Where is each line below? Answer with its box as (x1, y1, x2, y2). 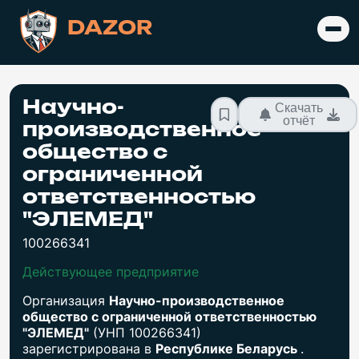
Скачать (275, 100, 324, 115)
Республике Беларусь (155, 340, 301, 357)
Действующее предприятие (22, 263, 199, 280)
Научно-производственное (109, 292, 284, 309)
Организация (22, 292, 109, 309)
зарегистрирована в (22, 340, 155, 357)
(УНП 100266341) (89, 324, 201, 341)
